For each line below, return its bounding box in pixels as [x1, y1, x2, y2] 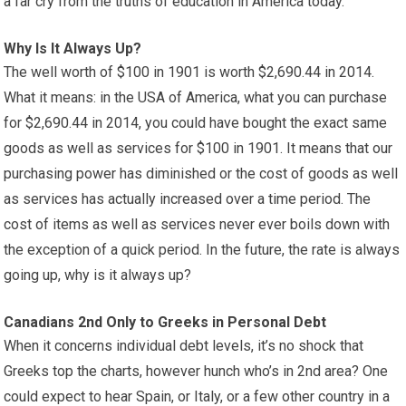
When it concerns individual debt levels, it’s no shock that [4, 337, 364, 354]
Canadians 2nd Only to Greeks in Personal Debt [4, 314, 327, 331]
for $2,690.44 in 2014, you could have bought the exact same [4, 114, 388, 131]
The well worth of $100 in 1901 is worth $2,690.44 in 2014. [4, 63, 375, 81]
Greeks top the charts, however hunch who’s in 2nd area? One [4, 362, 389, 380]
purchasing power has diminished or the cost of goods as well [4, 165, 399, 182]
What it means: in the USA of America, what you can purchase [4, 89, 388, 106]
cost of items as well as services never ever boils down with [4, 216, 391, 233]
